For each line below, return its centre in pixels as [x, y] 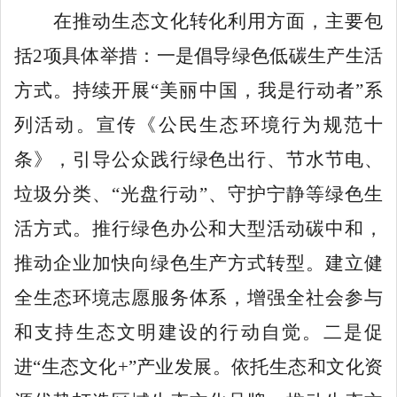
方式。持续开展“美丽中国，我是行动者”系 [198, 90]
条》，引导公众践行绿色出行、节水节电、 [198, 159]
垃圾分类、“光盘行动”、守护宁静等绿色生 [198, 194]
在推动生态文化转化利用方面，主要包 [198, 21]
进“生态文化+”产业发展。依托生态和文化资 [198, 366]
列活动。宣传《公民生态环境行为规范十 [198, 125]
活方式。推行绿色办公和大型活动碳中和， [198, 228]
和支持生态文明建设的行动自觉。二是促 [198, 332]
